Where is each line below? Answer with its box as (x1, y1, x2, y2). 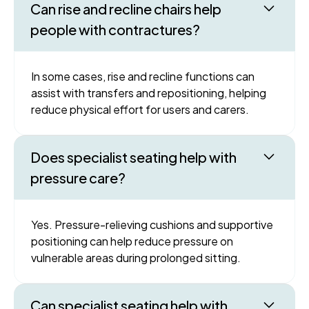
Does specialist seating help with (30, 148, 237, 166)
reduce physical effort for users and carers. (31, 101, 249, 117)
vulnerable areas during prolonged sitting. (31, 250, 241, 265)
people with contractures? (30, 20, 200, 38)
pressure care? (30, 168, 126, 186)
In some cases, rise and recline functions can (31, 68, 255, 83)
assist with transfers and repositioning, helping (31, 85, 266, 100)
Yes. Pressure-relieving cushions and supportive (31, 217, 273, 232)
